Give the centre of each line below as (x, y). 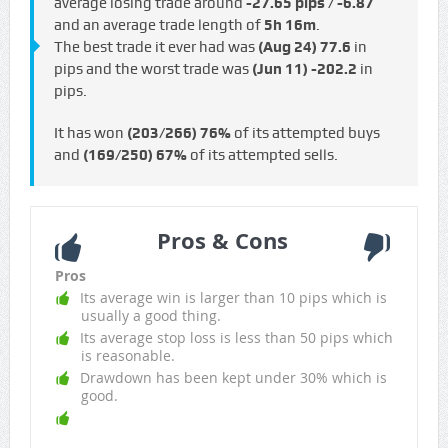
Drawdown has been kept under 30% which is (233, 378)
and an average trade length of (158, 25)
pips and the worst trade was (152, 69)
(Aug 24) (287, 47)
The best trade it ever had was (155, 47)
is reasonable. (127, 356)
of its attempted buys (305, 133)
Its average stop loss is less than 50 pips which (236, 338)
